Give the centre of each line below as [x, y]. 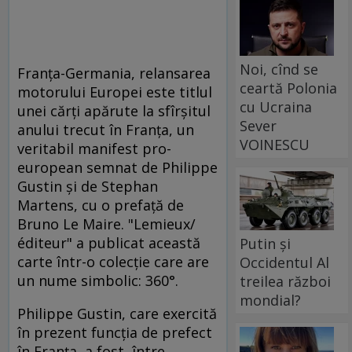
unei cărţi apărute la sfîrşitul [114, 110]
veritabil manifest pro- [94, 148]
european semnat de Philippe [117, 167]
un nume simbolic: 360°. [98, 280]
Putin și [266, 243]
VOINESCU [275, 144]
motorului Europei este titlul [115, 92]
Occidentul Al [285, 262]
